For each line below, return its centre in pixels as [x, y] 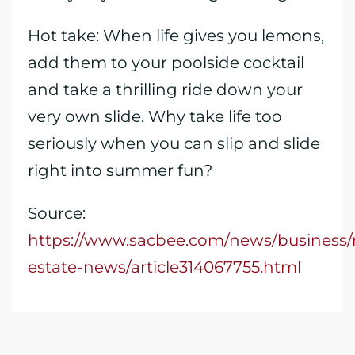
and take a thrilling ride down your [165, 90]
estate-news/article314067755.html [164, 267]
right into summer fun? [120, 170]
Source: [57, 213]
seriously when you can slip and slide [174, 143]
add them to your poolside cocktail [166, 63]
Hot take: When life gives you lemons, [176, 36]
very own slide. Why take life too [155, 116]
